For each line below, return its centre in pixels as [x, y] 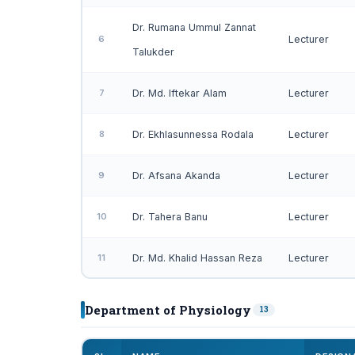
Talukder [153, 52]
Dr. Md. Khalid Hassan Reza [197, 258]
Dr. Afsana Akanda [176, 176]
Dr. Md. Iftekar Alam [179, 93]
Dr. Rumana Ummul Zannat [194, 27]
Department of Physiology [168, 310]
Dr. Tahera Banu [170, 217]
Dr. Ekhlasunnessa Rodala [193, 134]
